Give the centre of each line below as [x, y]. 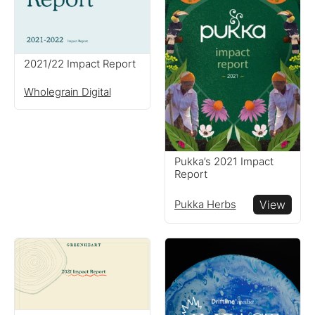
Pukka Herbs [205, 204]
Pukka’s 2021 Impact [224, 161]
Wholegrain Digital [67, 92]
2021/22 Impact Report [79, 64]
